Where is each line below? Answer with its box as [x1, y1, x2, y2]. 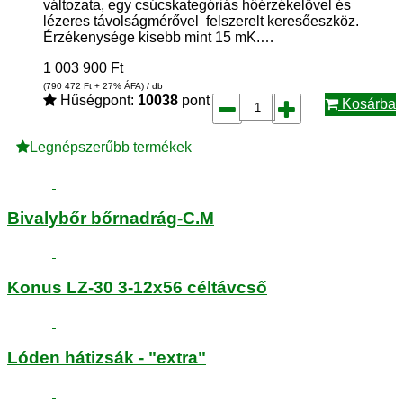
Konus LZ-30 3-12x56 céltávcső [7, 278, 267, 298]
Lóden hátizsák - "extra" [7, 347, 206, 367]
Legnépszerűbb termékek [30, 139, 192, 155]
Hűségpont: [57, 93, 138, 108]
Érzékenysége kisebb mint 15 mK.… [43, 30, 274, 45]
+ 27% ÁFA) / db [92, 81, 163, 91]
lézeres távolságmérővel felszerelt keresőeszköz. [43, 13, 359, 29]
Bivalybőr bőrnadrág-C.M [7, 208, 214, 228]
